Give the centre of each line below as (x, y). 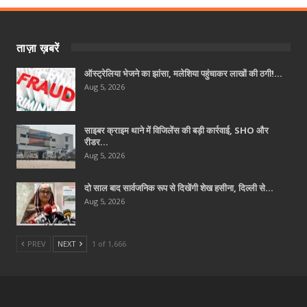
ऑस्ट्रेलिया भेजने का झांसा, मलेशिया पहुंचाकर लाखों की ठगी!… (184, 73)
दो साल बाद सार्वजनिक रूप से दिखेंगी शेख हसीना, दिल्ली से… (179, 187)
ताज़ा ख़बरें (38, 48)
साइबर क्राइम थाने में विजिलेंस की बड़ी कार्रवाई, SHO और (177, 131)
